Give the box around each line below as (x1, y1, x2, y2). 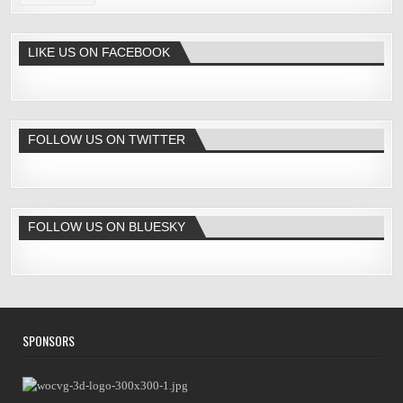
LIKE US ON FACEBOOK (28, 45, 171, 60)
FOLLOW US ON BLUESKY (28, 219, 186, 235)
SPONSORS (22, 331, 76, 351)
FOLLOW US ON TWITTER (28, 132, 186, 148)
